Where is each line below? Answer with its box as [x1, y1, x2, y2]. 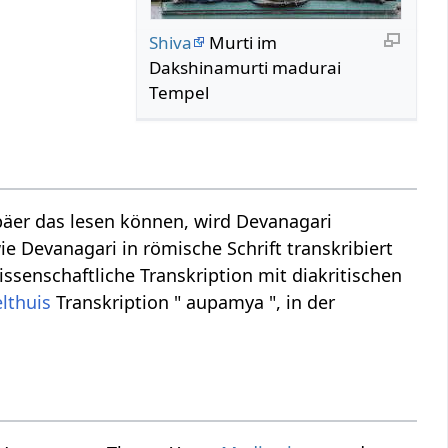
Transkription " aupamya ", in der [51, 290, 336, 315]
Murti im [205, 30, 278, 54]
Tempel [149, 80, 210, 104]
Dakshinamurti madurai [149, 55, 342, 79]
